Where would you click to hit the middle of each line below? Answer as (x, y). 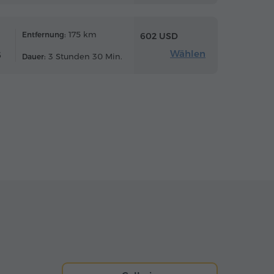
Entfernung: (44, 34)
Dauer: (34, 56)
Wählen (188, 54)
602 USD (159, 36)
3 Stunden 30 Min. (84, 56)
